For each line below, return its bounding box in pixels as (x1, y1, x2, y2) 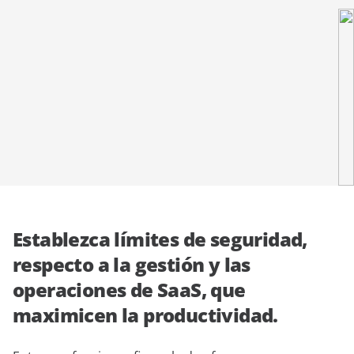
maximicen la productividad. (13, 302, 278, 328)
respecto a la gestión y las (13, 251, 250, 277)
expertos (26, 2, 74, 17)
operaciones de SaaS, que (13, 277, 246, 303)
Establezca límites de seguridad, (13, 226, 307, 252)
